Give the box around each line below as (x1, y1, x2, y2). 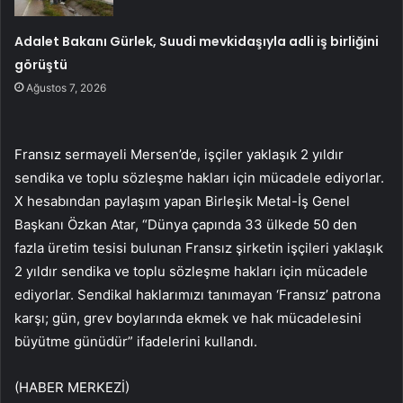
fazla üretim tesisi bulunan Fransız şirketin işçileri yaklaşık (14, 239, 383, 257)
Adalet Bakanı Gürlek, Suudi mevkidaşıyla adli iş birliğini (14, 32, 380, 51)
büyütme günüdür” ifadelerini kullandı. (14, 333, 257, 351)
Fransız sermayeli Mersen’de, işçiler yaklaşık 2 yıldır (14, 146, 344, 164)
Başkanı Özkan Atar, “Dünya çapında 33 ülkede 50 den (14, 216, 357, 234)
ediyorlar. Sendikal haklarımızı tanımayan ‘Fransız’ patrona (14, 286, 381, 304)
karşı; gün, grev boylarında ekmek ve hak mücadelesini (14, 309, 362, 327)
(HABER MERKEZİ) (14, 379, 130, 397)
